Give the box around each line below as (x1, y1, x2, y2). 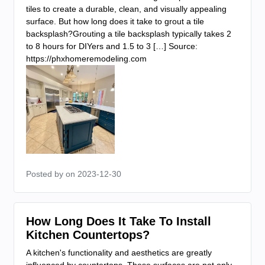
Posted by (26, 169, 66, 179)
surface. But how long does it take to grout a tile (26, 17, 204, 27)
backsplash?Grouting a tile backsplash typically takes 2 (26, 29, 231, 39)
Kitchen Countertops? (26, 228, 150, 242)
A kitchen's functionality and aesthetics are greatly (26, 248, 212, 258)
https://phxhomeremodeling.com (26, 54, 147, 64)
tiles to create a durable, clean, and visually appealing (26, 4, 227, 14)
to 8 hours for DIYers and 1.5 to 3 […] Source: (26, 41, 198, 51)
